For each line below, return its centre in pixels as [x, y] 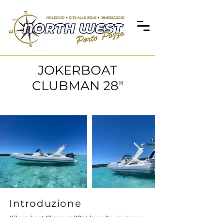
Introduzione [46, 203]
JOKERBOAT [77, 70]
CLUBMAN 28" [77, 86]
